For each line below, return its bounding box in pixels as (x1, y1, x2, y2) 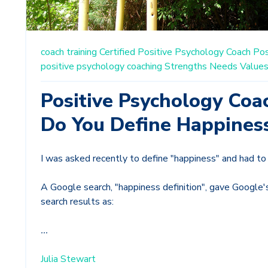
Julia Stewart (41, 252, 96, 266)
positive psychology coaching (41, 60, 162, 74)
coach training (41, 45, 97, 59)
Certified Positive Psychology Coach (99, 45, 251, 59)
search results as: (41, 195, 116, 209)
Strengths (165, 60, 207, 74)
